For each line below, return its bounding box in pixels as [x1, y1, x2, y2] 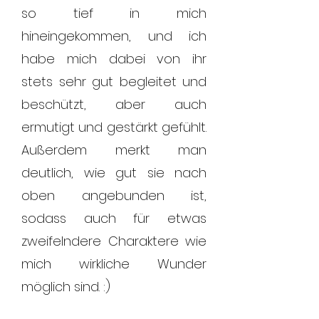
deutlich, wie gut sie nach [21, 164, 206, 182]
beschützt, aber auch [21, 95, 206, 113]
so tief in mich [21, 4, 206, 22]
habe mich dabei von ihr [21, 50, 206, 68]
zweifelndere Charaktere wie [21, 232, 206, 250]
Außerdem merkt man [21, 141, 206, 159]
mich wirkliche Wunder [21, 255, 206, 273]
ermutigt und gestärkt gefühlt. [21, 118, 206, 136]
